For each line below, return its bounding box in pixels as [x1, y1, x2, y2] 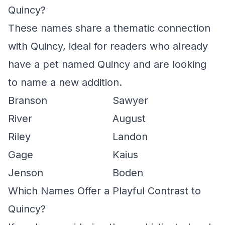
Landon [113, 131, 148, 143]
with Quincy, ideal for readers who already [8, 40, 208, 52]
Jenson [8, 167, 43, 179]
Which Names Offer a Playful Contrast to [8, 185, 201, 197]
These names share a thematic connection [8, 22, 210, 34]
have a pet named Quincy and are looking [8, 58, 206, 70]
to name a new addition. [8, 76, 122, 88]
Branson [8, 94, 47, 106]
